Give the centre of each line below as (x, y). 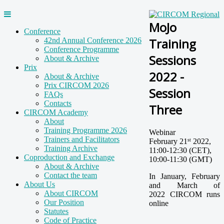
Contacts (58, 103)
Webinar (163, 132)
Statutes (56, 211)
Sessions (172, 60)
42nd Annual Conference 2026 (93, 40)
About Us (39, 184)
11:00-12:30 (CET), (180, 150)
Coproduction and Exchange (69, 157)
